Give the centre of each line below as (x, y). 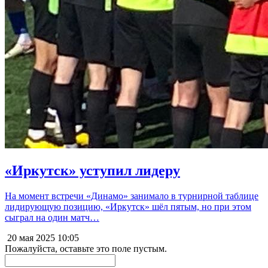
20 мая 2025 (30, 237)
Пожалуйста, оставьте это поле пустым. (86, 248)
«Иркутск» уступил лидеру (92, 170)
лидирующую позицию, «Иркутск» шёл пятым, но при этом (128, 206)
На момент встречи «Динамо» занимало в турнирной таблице (132, 196)
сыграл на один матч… (52, 217)
